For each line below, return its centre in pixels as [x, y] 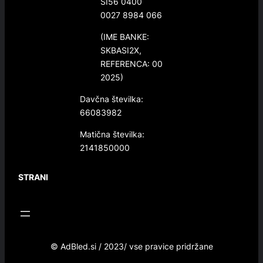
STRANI [33, 178]
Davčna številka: [112, 99]
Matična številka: [112, 134]
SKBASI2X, [121, 51]
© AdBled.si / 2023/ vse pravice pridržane [131, 247]
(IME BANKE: [125, 37]
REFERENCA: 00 [131, 64]
